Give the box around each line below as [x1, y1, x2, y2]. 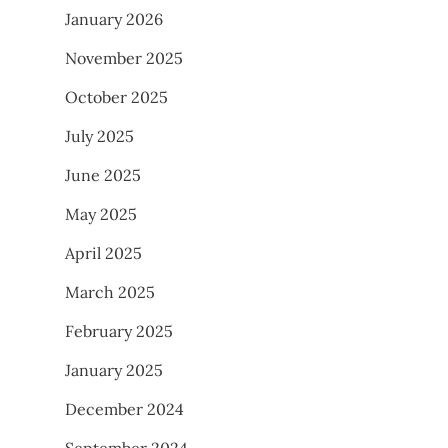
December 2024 [65, 398, 184, 419]
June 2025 [65, 164, 141, 185]
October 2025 [65, 86, 168, 107]
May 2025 [65, 203, 137, 224]
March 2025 [65, 281, 155, 302]
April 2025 [65, 242, 142, 263]
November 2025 [65, 47, 183, 68]
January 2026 [65, 8, 163, 29]
